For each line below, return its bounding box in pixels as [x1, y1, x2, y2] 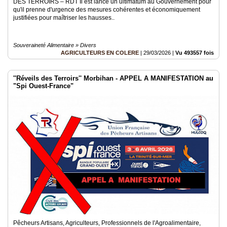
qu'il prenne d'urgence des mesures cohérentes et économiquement [13, 6, 200, 13]
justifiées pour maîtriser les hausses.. [13, 14, 115, 21]
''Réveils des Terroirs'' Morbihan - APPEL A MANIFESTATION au [13, 74, 213, 82]
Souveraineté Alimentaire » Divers [13, 42, 96, 48]
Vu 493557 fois [175, 50, 214, 56]
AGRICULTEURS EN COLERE [61, 50, 139, 56]
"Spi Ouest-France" [13, 82, 73, 90]
